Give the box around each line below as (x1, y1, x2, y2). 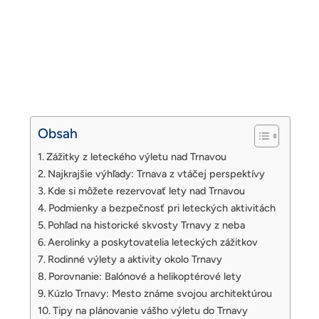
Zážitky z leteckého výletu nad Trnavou (46, 150, 226, 163)
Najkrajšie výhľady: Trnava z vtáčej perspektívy (47, 167, 265, 180)
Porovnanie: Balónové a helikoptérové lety (48, 269, 241, 283)
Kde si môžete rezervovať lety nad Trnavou (47, 184, 245, 197)
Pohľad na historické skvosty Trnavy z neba (47, 218, 245, 231)
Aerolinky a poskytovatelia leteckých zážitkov (47, 235, 258, 249)
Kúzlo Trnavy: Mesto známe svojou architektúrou (47, 286, 272, 300)
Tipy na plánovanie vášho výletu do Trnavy (52, 303, 248, 317)
